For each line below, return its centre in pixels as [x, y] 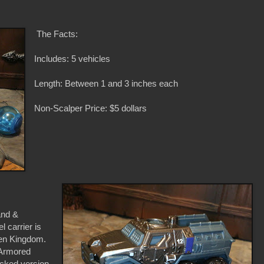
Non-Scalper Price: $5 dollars [91, 108]
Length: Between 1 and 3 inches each [106, 83]
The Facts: [56, 34]
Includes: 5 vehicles [72, 58]
